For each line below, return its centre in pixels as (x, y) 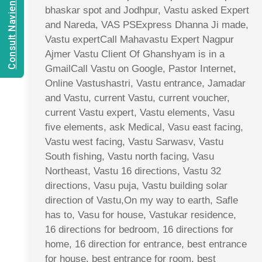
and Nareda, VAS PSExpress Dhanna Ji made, (147, 25)
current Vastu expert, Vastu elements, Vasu (140, 112)
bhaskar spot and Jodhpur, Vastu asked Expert (147, 10)
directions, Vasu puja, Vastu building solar (136, 185)
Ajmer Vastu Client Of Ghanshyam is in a (135, 54)
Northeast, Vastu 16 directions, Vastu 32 (133, 171)
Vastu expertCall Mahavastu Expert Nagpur (139, 39)
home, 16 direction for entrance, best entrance (146, 244)
